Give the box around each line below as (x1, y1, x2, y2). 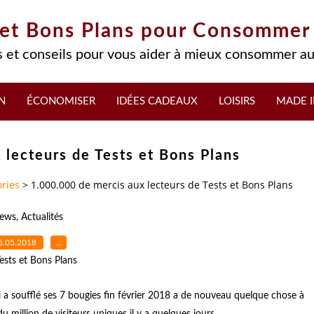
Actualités (21, 212, 63, 222)
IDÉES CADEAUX (116, 96, 198, 107)
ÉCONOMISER (27, 96, 95, 107)
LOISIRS (219, 96, 255, 107)
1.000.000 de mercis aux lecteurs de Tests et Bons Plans (31, 178, 293, 192)
